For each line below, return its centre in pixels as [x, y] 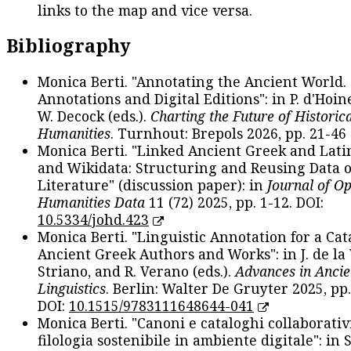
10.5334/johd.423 [93, 220]
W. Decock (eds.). [94, 116]
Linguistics [72, 289]
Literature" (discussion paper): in [152, 185]
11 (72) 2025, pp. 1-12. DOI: [234, 203]
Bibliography [69, 46]
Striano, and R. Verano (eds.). [136, 271]
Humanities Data [91, 203]
